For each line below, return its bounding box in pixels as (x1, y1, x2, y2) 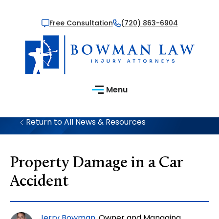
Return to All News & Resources (26, 116, 146, 128)
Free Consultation (49, 18, 113, 28)
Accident (10, 174, 68, 190)
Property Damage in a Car (10, 155, 183, 171)
